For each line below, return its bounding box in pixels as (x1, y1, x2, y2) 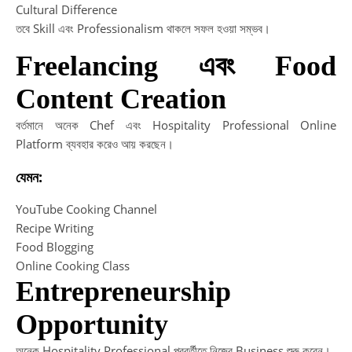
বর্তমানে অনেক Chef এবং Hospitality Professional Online (16, 117, 336, 134)
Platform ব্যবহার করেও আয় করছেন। (16, 136, 174, 152)
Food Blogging (16, 239, 93, 255)
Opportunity (16, 309, 168, 341)
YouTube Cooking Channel (16, 201, 157, 218)
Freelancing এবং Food (16, 50, 336, 82)
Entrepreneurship (16, 276, 231, 308)
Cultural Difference (16, 2, 117, 18)
